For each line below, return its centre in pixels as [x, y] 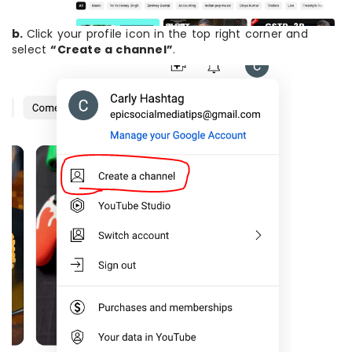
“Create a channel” [112, 49]
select [31, 49]
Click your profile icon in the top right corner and [167, 33]
